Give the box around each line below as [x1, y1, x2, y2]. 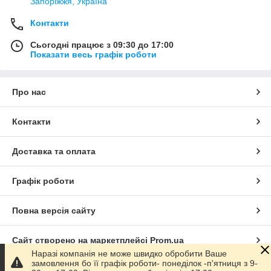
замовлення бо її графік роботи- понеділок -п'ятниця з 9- [31, 258, 258, 268]
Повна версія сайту [12, 205, 96, 215]
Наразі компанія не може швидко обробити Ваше [31, 249, 227, 258]
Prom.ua [150, 235, 184, 245]
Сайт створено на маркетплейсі [12, 235, 150, 245]
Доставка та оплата [12, 146, 96, 156]
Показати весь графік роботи [30, 49, 157, 59]
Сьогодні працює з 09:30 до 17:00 [30, 39, 174, 50]
